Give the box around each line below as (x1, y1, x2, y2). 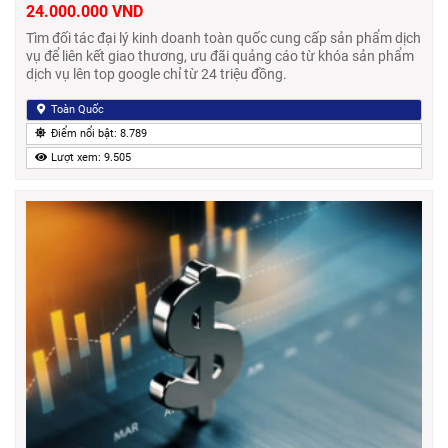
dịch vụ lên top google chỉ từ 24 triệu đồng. (26, 65, 287, 82)
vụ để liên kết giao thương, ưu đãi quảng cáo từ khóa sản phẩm (26, 47, 414, 64)
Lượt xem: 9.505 (47, 150, 131, 164)
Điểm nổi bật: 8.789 (47, 126, 147, 140)
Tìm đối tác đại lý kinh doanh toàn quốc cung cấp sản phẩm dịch (26, 29, 421, 46)
